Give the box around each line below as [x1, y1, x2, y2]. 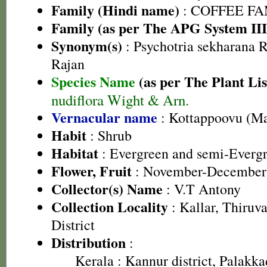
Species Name [51, 71, 139, 92]
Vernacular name [51, 107, 157, 128]
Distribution [51, 232, 126, 253]
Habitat [51, 142, 98, 163]
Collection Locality [51, 196, 168, 217]
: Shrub [86, 126, 132, 145]
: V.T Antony [163, 179, 241, 198]
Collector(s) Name [51, 178, 163, 199]
